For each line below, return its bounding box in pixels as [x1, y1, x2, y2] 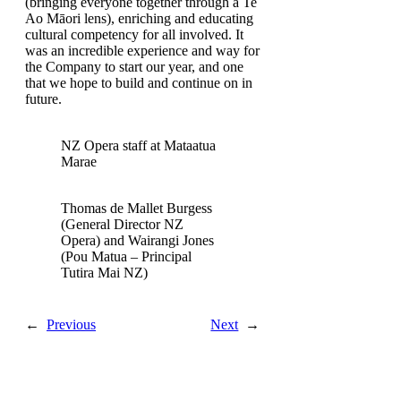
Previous [47, 316, 96, 332]
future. [25, 90, 62, 107]
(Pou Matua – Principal [61, 248, 192, 264]
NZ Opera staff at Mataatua [61, 137, 216, 153]
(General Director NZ [61, 216, 183, 232]
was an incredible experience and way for [25, 42, 260, 58]
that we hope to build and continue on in [25, 74, 252, 90]
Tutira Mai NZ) [61, 264, 148, 280]
